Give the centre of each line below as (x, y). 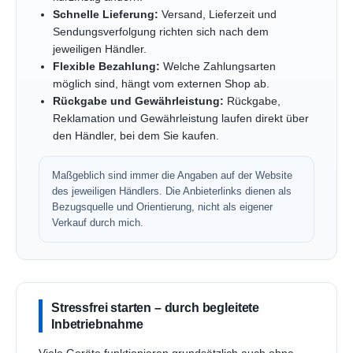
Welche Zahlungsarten (217, 67)
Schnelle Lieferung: (105, 15)
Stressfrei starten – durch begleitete (156, 308)
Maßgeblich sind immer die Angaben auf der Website (172, 176)
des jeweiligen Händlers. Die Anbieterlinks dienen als (172, 191)
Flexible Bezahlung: (106, 67)
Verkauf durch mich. (98, 223)
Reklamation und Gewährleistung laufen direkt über (180, 119)
